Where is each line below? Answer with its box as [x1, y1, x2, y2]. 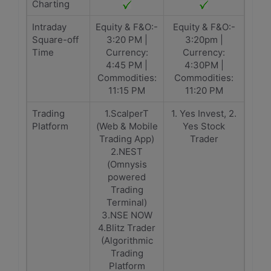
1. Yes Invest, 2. [171, 108, 237, 119]
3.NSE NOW [101, 209, 152, 221]
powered [108, 171, 146, 183]
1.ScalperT [105, 108, 149, 119]
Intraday [32, 21, 67, 33]
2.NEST [111, 146, 143, 157]
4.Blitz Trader [98, 222, 155, 233]
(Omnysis [106, 158, 147, 170]
